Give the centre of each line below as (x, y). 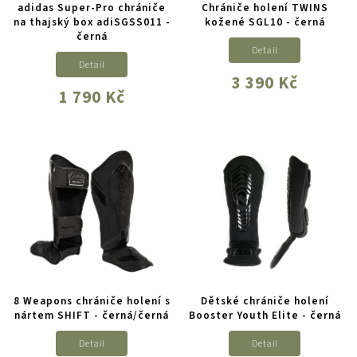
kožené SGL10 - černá (265, 22)
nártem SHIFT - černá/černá (92, 316)
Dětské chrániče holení (265, 301)
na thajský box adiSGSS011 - (92, 22)
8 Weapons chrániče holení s (92, 301)
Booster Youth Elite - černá (265, 316)
